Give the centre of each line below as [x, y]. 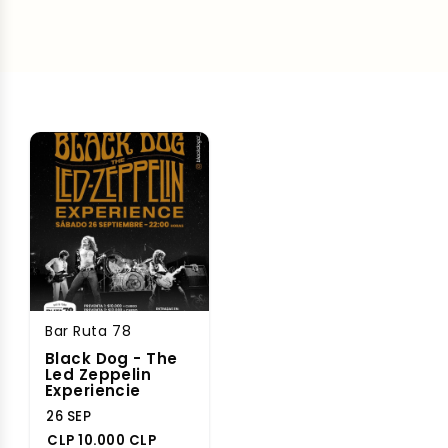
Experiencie [93, 390]
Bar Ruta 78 [88, 331]
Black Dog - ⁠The [111, 358]
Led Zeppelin [98, 374]
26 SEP [69, 416]
